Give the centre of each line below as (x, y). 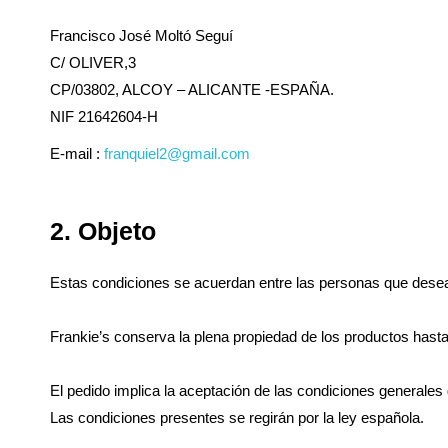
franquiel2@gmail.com (177, 154)
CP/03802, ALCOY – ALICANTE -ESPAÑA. (192, 90)
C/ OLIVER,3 (93, 63)
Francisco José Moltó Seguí (141, 36)
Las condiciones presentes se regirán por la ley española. (237, 418)
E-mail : (77, 154)
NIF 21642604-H (104, 117)
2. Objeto (103, 231)
